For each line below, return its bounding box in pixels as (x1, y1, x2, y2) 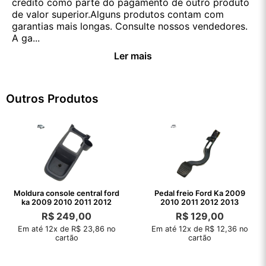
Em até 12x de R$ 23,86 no (17, 224, 116, 234)
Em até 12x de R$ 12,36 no (151, 224, 248, 234)
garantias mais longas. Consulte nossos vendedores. (12, 20, 248, 33)
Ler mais (114, 50, 152, 62)
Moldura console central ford (14, 189, 119, 198)
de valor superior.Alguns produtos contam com (12, 8, 224, 21)
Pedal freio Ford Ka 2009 (154, 189, 245, 198)
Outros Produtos (6, 91, 99, 106)
